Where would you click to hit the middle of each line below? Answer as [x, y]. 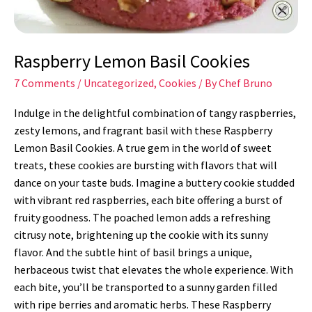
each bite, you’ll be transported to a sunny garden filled [146, 287]
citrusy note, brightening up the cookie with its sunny [141, 235]
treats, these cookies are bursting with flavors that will [146, 165]
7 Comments [45, 83]
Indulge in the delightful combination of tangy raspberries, [155, 113]
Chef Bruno [245, 83]
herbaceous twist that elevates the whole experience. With [154, 270]
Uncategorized [119, 83]
